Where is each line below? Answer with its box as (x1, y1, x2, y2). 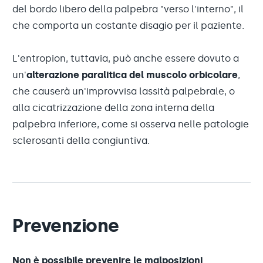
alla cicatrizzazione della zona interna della (12, 102, 214, 113)
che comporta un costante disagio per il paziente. (12, 20, 244, 31)
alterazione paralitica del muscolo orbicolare (26, 69, 238, 80)
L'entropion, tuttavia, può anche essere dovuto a (12, 53, 239, 64)
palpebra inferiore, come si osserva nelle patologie (12, 119, 249, 130)
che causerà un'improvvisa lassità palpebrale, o (12, 86, 235, 97)
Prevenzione (12, 214, 119, 237)
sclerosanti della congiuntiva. (12, 135, 150, 146)
